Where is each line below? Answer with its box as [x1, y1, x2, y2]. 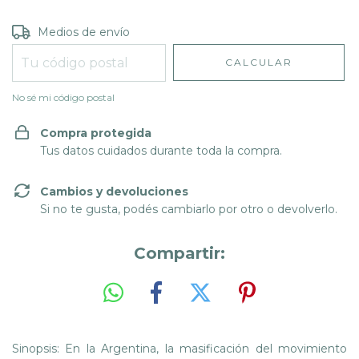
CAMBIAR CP [268, 24, 341, 37]
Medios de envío [38, 25, 131, 40]
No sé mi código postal [12, 91, 115, 104]
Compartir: [134, 244, 225, 264]
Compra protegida [40, 126, 151, 141]
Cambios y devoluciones [40, 184, 188, 200]
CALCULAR [225, 56, 293, 69]
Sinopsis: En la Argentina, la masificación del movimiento [12, 341, 347, 356]
